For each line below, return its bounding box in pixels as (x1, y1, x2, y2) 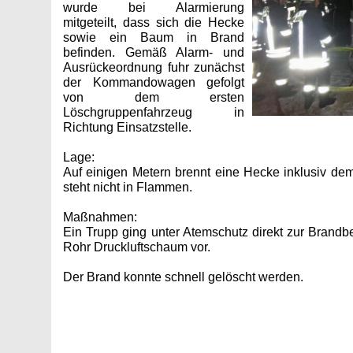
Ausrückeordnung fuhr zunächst (63, 60, 244, 74)
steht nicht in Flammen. (63, 180, 192, 194)
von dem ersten (63, 90, 244, 104)
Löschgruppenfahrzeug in (63, 105, 244, 119)
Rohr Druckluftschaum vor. (63, 240, 210, 254)
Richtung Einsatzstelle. (63, 120, 191, 134)
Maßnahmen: (63, 210, 137, 224)
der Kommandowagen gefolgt (63, 75, 244, 89)
